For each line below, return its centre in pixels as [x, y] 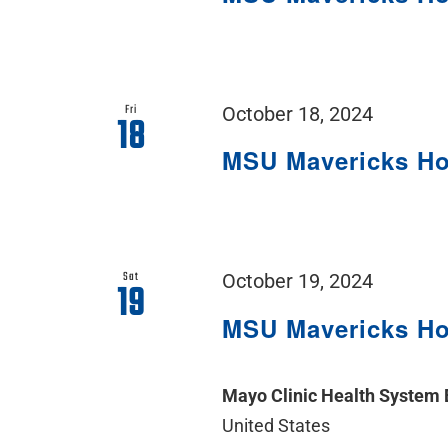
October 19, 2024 [298, 282]
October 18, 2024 [298, 114]
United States [276, 426]
